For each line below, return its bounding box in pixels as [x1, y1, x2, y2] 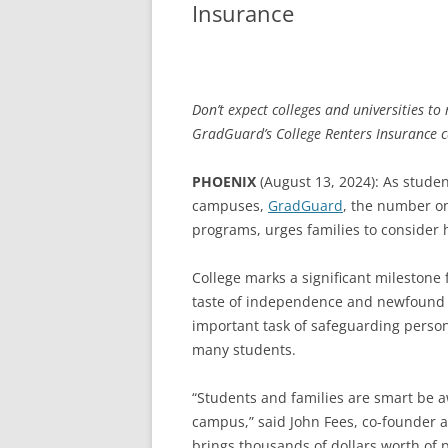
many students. [192, 340, 296, 359]
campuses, [192, 196, 268, 215]
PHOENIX [192, 172, 256, 191]
